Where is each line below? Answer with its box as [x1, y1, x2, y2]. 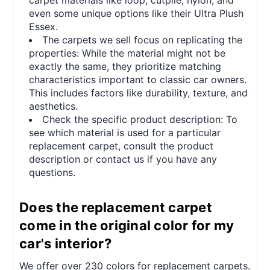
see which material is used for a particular [29, 126, 221, 139]
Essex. [29, 20, 58, 33]
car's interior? [19, 235, 111, 251]
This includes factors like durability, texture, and [29, 86, 248, 99]
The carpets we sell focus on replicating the [42, 33, 243, 46]
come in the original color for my [19, 217, 234, 233]
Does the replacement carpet [19, 199, 212, 215]
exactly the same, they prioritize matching [29, 60, 222, 72]
